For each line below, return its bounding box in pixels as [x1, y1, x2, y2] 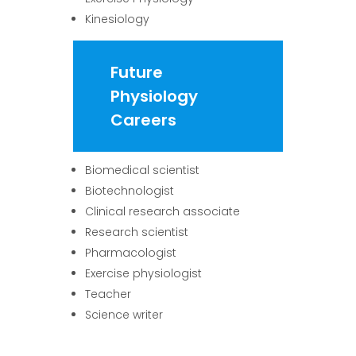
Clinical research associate [85, 203, 241, 219]
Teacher [85, 285, 132, 302]
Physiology [110, 84, 199, 107]
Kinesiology [85, 10, 150, 27]
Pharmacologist [85, 244, 177, 261]
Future [110, 60, 164, 83]
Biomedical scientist [85, 161, 200, 178]
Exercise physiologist [85, 265, 203, 281]
